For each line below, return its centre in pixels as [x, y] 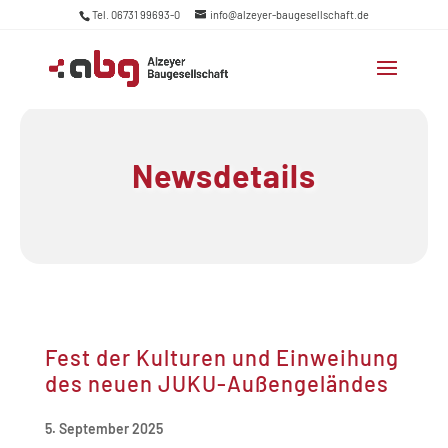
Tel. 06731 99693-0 [135, 15]
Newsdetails [223, 175]
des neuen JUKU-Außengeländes [216, 383]
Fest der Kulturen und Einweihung [221, 357]
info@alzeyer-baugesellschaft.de [289, 15]
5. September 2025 [103, 428]
